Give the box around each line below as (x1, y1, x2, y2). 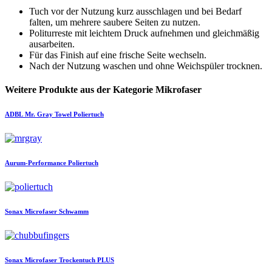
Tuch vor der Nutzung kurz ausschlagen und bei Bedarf (29, 6, 242, 17)
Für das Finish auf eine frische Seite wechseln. (29, 50, 206, 61)
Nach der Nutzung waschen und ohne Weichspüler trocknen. (29, 61, 262, 72)
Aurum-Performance (5, 159, 66, 167)
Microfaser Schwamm (25, 208, 89, 216)
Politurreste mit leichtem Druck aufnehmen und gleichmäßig (29, 28, 259, 39)
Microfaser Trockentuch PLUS (25, 256, 114, 264)
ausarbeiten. (29, 39, 75, 50)
